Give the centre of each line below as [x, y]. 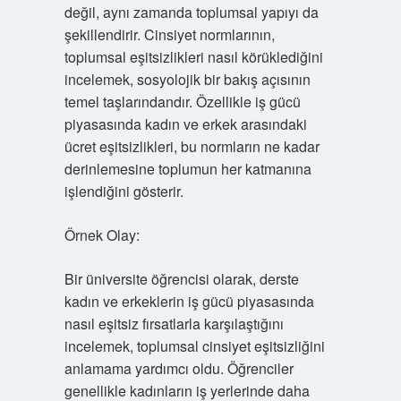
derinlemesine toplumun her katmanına [188, 169]
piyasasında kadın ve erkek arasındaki [185, 124]
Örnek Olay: [102, 235]
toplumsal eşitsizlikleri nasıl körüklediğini [193, 57]
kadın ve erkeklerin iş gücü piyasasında [189, 301]
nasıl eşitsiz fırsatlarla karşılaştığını [174, 324]
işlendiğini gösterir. [124, 191]
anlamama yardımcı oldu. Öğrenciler [179, 368]
